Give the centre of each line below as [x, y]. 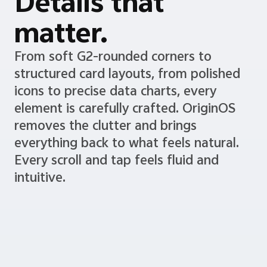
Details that [89, 20]
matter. [61, 50]
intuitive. [40, 195]
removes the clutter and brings [105, 143]
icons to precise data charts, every [115, 109]
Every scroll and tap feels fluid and [116, 178]
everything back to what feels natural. [126, 161]
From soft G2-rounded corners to [113, 74]
